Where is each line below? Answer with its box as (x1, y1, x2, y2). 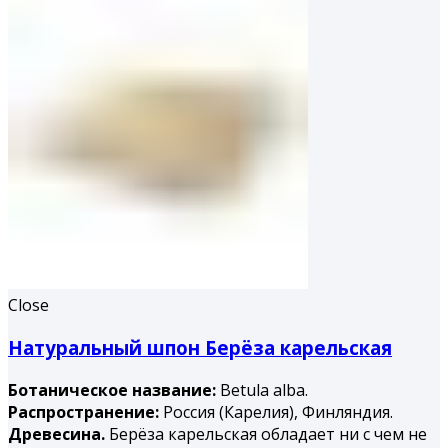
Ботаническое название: (8, 378, 220, 401)
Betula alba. (220, 378, 308, 401)
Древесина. (8, 422, 105, 445)
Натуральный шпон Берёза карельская (8, 334, 392, 360)
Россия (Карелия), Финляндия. (159, 400, 393, 423)
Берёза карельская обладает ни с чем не (105, 422, 427, 445)
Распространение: (8, 400, 159, 423)
